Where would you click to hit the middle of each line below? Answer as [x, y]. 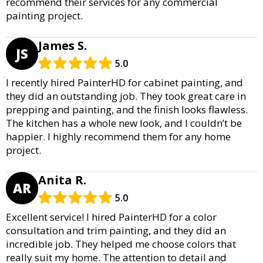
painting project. [44, 15]
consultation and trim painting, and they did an [116, 230]
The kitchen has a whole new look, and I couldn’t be [124, 123]
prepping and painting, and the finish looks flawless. [127, 109]
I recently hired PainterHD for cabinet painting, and [124, 82]
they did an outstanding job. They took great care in [126, 96]
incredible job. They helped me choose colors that [121, 244]
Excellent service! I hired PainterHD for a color [111, 217]
